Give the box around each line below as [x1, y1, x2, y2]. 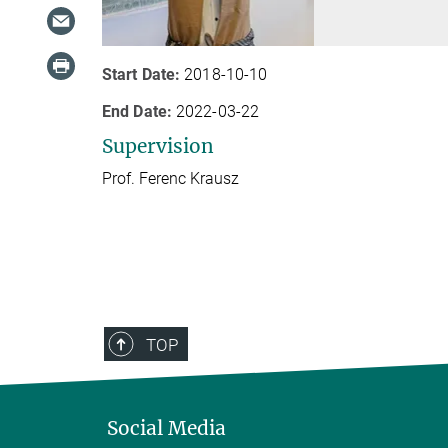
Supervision [102, 133, 214, 158]
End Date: [102, 101, 172, 121]
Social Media [107, 415, 226, 440]
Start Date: [102, 64, 181, 84]
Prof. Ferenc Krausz [102, 168, 239, 188]
